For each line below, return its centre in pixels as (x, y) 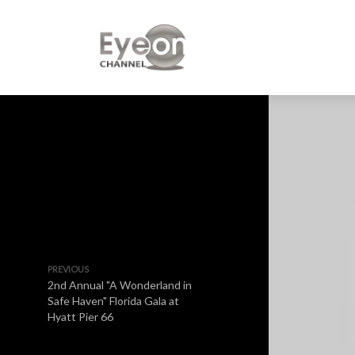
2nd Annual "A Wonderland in (120, 285)
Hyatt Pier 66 (80, 317)
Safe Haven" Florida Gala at (113, 301)
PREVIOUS (68, 269)
